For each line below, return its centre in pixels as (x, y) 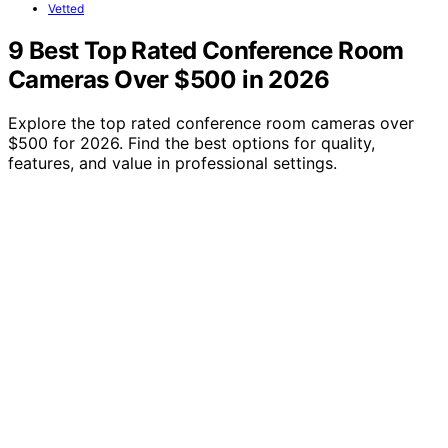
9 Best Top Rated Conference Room (206, 50)
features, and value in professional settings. (172, 163)
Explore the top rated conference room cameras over (211, 123)
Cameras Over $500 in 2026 (168, 79)
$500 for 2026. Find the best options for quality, (191, 143)
